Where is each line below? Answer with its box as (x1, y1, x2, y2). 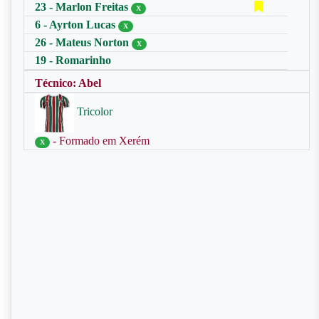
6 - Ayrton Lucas (35, 19, 118, 31)
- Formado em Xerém (50, 135, 150, 147)
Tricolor (74, 105, 113, 118)
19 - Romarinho (35, 54, 111, 66)
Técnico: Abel (35, 77, 101, 89)
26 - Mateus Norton (35, 36, 132, 48)
